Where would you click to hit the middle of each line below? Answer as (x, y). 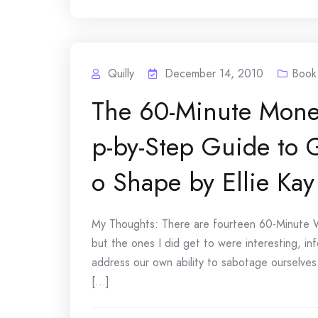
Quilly (121, 73)
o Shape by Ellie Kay (203, 182)
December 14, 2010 (214, 73)
